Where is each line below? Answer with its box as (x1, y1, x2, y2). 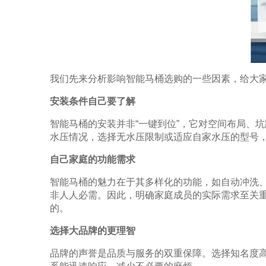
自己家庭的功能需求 (50, 154, 135, 164)
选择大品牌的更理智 (50, 225, 135, 236)
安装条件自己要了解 (50, 96, 135, 106)
